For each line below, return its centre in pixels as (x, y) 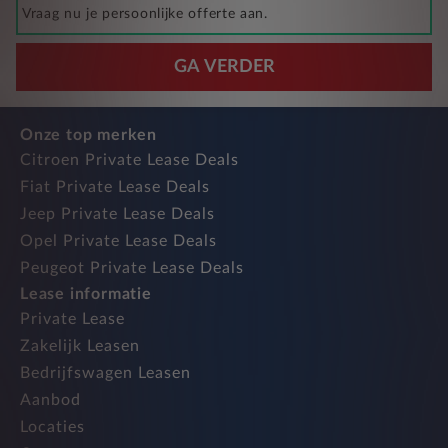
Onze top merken (88, 135)
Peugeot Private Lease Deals (132, 268)
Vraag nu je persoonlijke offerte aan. (145, 14)
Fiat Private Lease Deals (115, 187)
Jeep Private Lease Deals (117, 214)
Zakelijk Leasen (80, 346)
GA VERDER (224, 67)
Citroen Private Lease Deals (129, 160)
